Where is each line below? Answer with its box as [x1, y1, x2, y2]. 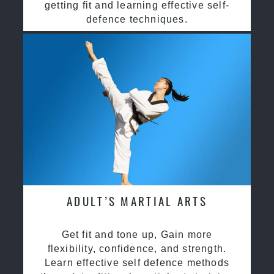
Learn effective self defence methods [44, 257, 230, 268]
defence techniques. [86, 13, 188, 24]
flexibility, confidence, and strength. [47, 243, 227, 254]
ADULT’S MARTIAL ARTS [67, 191, 207, 210]
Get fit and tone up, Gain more [61, 229, 213, 240]
